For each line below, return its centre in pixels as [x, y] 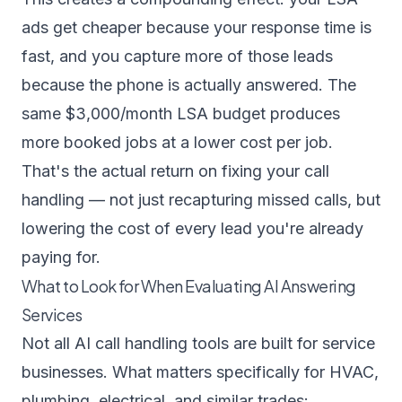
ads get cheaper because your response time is [197, 27]
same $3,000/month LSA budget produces [181, 114]
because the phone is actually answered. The [189, 85]
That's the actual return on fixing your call [175, 171]
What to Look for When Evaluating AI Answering [189, 286]
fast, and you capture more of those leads [177, 56]
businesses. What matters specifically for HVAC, [200, 372]
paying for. [61, 257]
